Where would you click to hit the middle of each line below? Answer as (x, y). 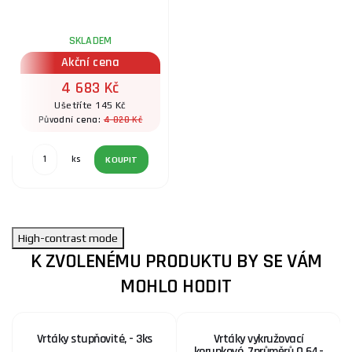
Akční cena (90, 62)
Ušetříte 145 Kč (90, 105)
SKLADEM (90, 41)
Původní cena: (71, 119)
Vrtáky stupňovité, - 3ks (94, 339)
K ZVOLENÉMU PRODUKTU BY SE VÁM (176, 261)
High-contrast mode (68, 238)
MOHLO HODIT (176, 286)
